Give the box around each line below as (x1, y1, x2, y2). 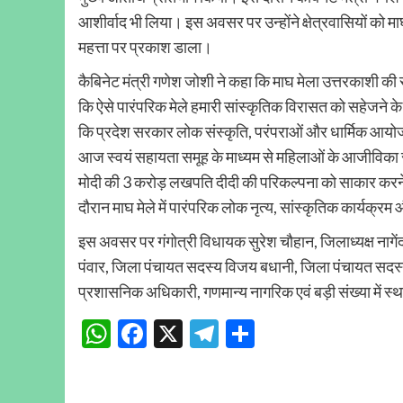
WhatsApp (111, 315, 244, 351)
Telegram (219, 315, 334, 351)
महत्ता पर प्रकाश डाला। (78, 37, 212, 58)
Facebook (147, 315, 265, 351)
